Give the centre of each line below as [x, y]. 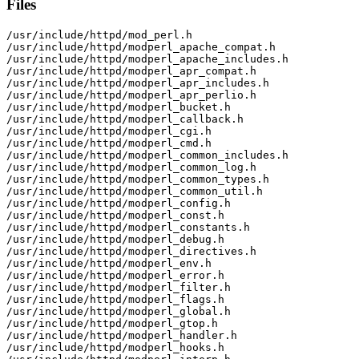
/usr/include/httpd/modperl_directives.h [131, 251]
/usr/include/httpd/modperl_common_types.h [138, 179]
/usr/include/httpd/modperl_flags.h [115, 299]
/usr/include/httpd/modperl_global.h [119, 311]
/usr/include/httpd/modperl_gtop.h [112, 323]
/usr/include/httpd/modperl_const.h [115, 215]
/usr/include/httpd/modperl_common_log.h [131, 167]
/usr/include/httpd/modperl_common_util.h [135, 191]
